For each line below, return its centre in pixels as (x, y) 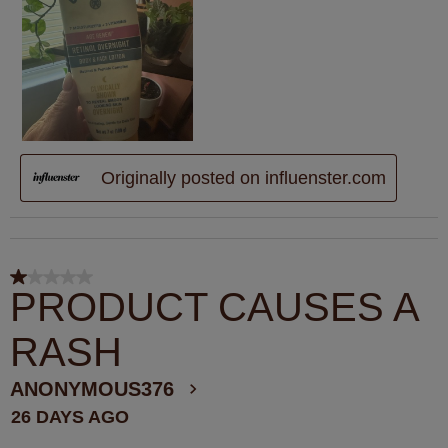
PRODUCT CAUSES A (214, 307)
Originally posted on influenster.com (243, 177)
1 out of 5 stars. (69, 280)
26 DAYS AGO (70, 417)
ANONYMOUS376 (92, 389)
